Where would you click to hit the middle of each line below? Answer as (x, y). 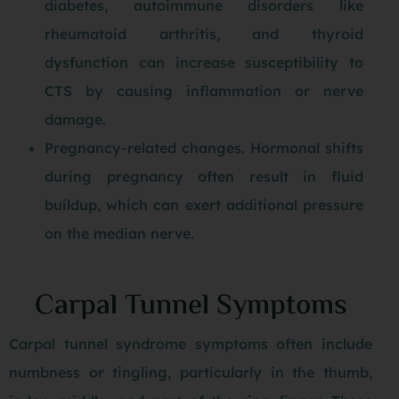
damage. (75, 119)
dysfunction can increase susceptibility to (204, 62)
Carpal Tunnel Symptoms (191, 307)
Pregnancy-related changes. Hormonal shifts (204, 147)
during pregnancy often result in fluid (204, 176)
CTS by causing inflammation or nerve (204, 90)
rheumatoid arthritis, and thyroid (204, 33)
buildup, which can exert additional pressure (204, 204)
